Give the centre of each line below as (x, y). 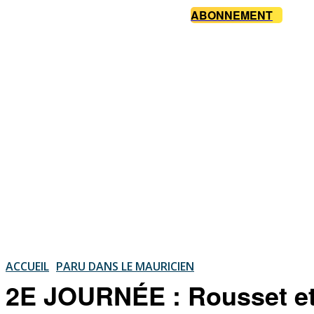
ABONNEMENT (232, 15)
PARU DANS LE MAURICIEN (125, 266)
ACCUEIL (27, 266)
